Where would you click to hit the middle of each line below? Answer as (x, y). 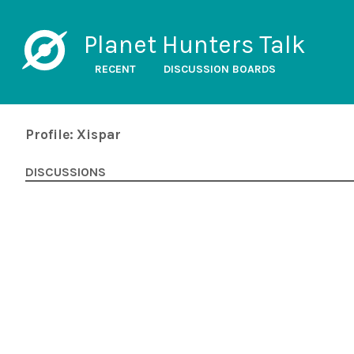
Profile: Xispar (73, 134)
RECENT (115, 69)
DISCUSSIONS (66, 172)
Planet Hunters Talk (194, 45)
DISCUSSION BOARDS (219, 69)
